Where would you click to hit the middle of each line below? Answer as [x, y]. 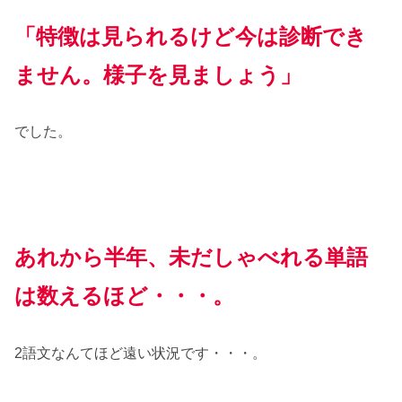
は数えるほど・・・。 [124, 296]
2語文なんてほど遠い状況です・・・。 [140, 353]
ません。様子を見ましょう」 [158, 74]
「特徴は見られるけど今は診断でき [191, 36]
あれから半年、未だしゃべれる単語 [191, 258]
